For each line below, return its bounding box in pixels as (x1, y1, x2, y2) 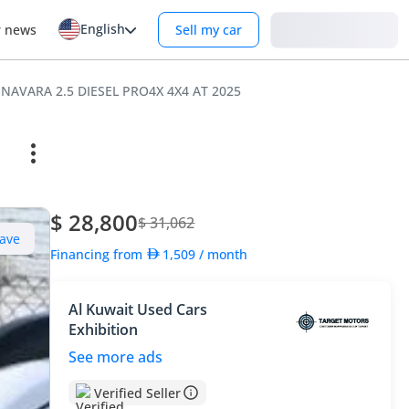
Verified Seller (94, 383, 182, 402)
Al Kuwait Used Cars (68, 299, 208, 320)
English (80, 20, 125, 37)
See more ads (68, 347, 163, 367)
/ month (199, 245, 248, 263)
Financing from (50, 245, 147, 263)
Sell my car (175, 21, 242, 38)
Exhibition (68, 320, 139, 340)
